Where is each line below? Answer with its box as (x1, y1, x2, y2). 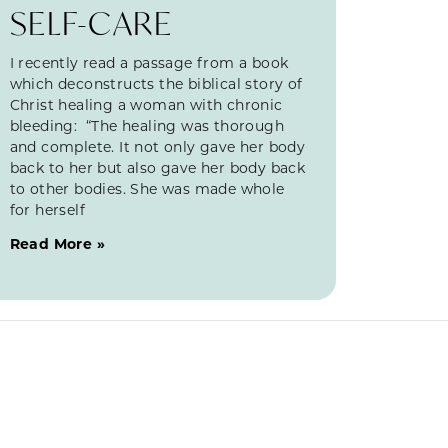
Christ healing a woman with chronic (9, 94, 283, 114)
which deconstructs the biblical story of (9, 73, 303, 93)
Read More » (9, 233, 106, 253)
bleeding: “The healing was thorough (9, 115, 285, 135)
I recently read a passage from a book (9, 52, 289, 72)
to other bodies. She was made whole (9, 178, 285, 198)
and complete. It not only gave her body (9, 136, 306, 156)
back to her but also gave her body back (9, 157, 306, 177)
